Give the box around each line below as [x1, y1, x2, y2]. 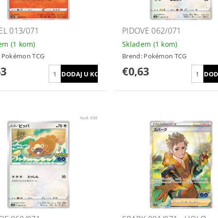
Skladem [122, 39, 153, 49]
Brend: [122, 52, 144, 61]
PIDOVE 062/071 [122, 25, 182, 36]
